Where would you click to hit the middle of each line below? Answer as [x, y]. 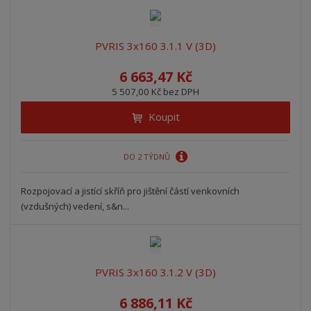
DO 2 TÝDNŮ [148, 157]
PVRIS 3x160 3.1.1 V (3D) [155, 45]
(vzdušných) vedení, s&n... [75, 206]
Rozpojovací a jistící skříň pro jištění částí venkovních [131, 191]
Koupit [164, 116]
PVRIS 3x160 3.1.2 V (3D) [155, 272]
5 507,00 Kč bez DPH [155, 91]
